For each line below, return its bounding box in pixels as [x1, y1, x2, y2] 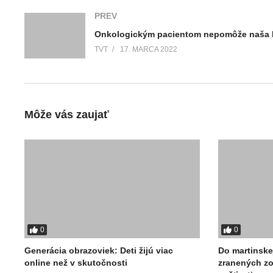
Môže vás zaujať [24, 108, 109, 121]
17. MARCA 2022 [120, 44, 177, 54]
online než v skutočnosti [24, 257, 127, 268]
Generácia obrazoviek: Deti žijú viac [24, 245, 173, 255]
